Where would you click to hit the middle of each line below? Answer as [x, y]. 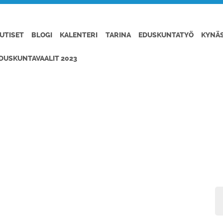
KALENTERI [79, 35]
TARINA [118, 35]
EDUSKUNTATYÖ [166, 35]
